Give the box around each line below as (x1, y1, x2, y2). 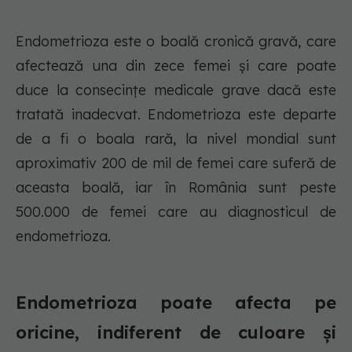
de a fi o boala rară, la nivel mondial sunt (16, 130, 336, 148)
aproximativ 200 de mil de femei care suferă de (16, 154, 336, 173)
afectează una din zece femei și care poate (16, 57, 336, 75)
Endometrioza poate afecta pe (16, 291, 336, 314)
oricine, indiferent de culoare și (16, 321, 336, 344)
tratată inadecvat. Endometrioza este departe (16, 105, 336, 124)
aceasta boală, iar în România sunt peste (16, 178, 336, 197)
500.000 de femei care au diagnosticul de (16, 203, 336, 222)
